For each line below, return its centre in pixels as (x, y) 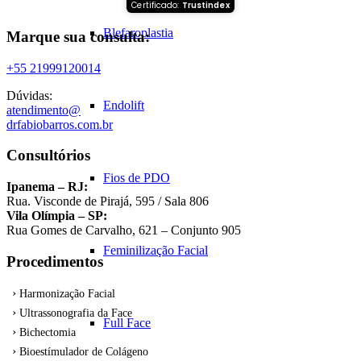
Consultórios (48, 156)
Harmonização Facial (67, 293)
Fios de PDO (137, 178)
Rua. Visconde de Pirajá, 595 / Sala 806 (108, 201)
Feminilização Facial (156, 250)
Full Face (127, 323)
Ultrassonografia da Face (76, 313)
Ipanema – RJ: (47, 187)
